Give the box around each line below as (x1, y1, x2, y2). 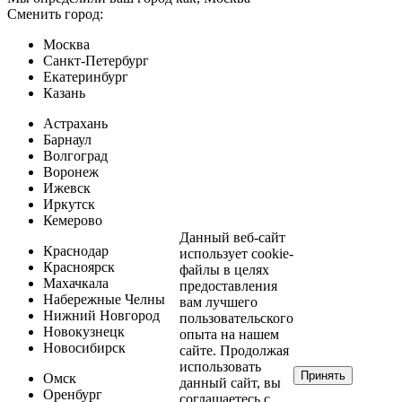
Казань (43, 84, 85, 100)
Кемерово (43, 212, 102, 228)
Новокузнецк (43, 323, 125, 339)
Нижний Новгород (43, 307, 160, 323)
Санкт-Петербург (43, 52, 149, 68)
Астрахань (43, 115, 108, 131)
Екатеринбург (43, 68, 128, 84)
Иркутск (43, 196, 95, 212)
